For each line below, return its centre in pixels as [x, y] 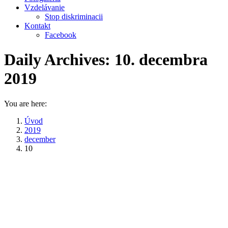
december [40, 139]
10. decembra [161, 60]
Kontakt [37, 26]
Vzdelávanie [45, 7]
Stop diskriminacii [74, 17]
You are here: [25, 103]
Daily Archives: [59, 60]
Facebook [61, 35]
